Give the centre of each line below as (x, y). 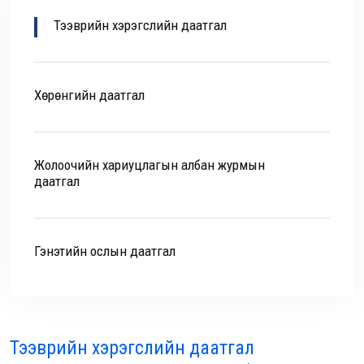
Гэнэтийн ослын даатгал (105, 251)
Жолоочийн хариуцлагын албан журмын (149, 165)
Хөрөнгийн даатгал (89, 95)
